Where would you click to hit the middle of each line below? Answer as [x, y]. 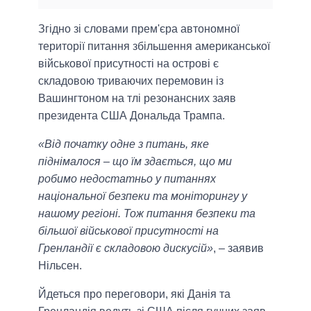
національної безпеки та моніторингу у [143, 196]
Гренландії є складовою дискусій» [126, 248]
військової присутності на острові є [128, 63]
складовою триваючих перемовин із [131, 81]
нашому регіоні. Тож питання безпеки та [147, 213]
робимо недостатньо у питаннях [127, 178]
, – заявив [238, 248]
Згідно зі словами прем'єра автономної [139, 28]
